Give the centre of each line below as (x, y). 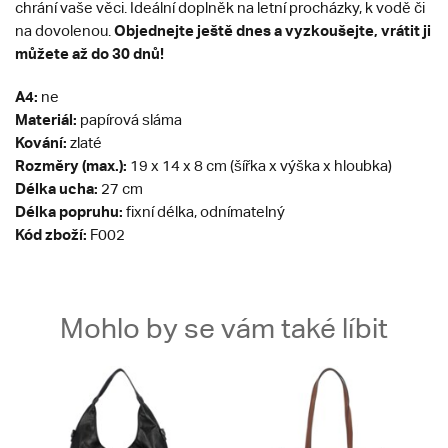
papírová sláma (129, 119)
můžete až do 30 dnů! (89, 53)
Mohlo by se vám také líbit (224, 328)
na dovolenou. (64, 30)
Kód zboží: (52, 234)
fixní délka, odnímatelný (204, 211)
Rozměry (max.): (71, 165)
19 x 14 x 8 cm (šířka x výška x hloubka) (259, 165)
